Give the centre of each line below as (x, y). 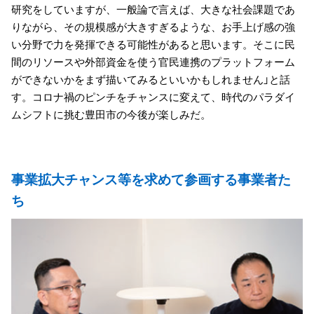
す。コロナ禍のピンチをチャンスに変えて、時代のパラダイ (153, 96)
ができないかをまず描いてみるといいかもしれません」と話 (151, 79)
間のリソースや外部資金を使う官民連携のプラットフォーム (153, 61)
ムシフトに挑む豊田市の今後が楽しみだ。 (111, 114)
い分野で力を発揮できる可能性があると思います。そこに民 (153, 44)
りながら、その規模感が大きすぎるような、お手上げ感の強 (153, 26)
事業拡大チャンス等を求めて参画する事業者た (151, 178)
